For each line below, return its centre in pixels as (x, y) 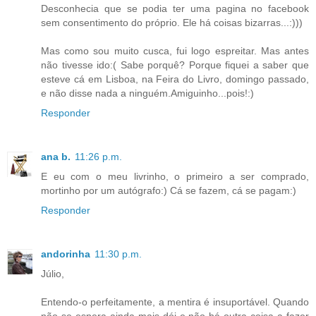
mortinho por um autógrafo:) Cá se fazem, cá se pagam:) (169, 190)
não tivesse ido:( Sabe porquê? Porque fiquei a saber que (175, 65)
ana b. (56, 156)
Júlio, (53, 273)
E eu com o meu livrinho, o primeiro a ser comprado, (175, 176)
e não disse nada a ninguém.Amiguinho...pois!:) (147, 93)
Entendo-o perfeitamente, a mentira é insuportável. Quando (175, 302)
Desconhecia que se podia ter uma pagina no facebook (175, 8)
